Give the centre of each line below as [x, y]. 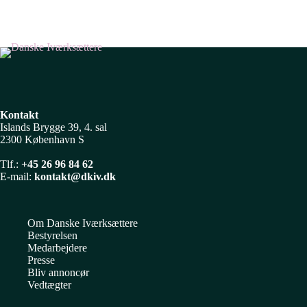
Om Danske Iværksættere [83, 223]
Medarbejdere [57, 248]
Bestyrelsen [52, 236]
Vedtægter [49, 285]
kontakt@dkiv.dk [75, 177]
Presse [41, 260]
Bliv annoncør [58, 273]
